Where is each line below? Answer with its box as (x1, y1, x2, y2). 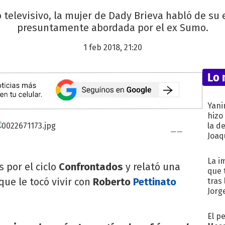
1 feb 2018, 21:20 (83, 43, 142, 53)
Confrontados (59, 160, 126, 173)
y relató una (126, 160, 180, 173)
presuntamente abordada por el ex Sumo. (17, 22, 208, 34)
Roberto (93, 175, 133, 188)
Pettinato (133, 175, 176, 188)
